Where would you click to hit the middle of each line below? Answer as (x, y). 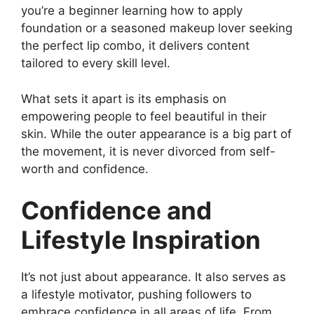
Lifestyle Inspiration (141, 240)
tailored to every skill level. (96, 63)
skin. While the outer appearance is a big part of (156, 134)
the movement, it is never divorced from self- (148, 151)
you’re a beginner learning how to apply (132, 11)
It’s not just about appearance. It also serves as (153, 277)
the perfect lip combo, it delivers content (135, 46)
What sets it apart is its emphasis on (124, 98)
